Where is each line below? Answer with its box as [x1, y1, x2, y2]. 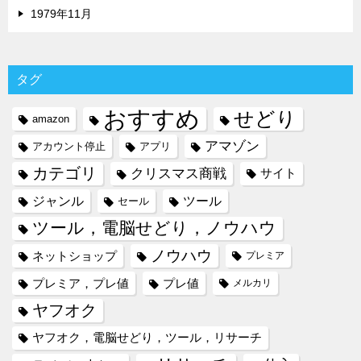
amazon [32, 113, 69, 126]
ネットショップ [32, 249, 117, 263]
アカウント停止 [32, 140, 106, 153]
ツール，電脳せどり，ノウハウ [32, 218, 276, 239]
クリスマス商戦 [131, 166, 226, 182]
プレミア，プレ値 [32, 276, 129, 291]
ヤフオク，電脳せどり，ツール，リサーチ [32, 331, 262, 345]
